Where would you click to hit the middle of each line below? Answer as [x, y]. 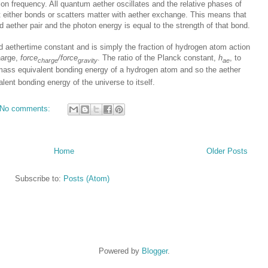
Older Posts [227, 151]
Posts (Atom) [86, 178]
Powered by [120, 251]
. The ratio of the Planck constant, [158, 57]
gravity [88, 60]
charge [48, 60]
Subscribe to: [39, 178]
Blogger [154, 251]
